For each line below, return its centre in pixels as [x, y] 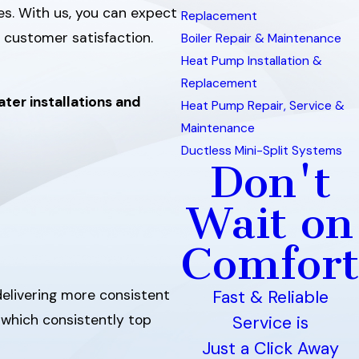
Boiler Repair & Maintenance [261, 38]
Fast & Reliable [270, 297]
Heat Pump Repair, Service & [263, 106]
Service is [270, 323]
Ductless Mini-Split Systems [262, 151]
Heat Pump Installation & [252, 61]
